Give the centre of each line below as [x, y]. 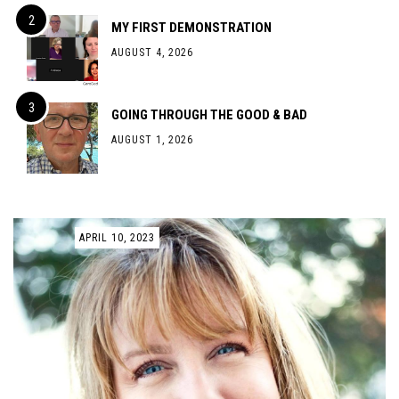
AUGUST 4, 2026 [152, 53]
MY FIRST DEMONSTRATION [191, 28]
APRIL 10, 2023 [117, 238]
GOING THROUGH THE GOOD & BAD [209, 115]
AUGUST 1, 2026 [152, 140]
